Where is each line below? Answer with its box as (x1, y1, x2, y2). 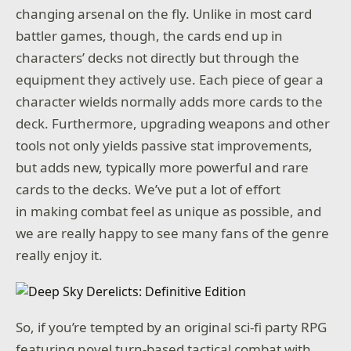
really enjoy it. (16, 246, 103, 264)
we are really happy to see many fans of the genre (16, 224, 330, 242)
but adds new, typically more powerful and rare (16, 158, 309, 176)
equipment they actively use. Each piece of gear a (16, 71, 324, 89)
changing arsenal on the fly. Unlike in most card (16, 5, 313, 23)
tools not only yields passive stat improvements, (16, 136, 313, 154)
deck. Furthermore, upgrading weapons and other (16, 114, 331, 132)
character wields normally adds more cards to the (16, 92, 324, 110)
